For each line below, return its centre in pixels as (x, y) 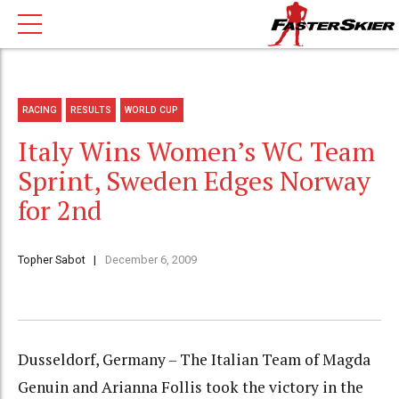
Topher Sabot (52, 260)
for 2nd (60, 211)
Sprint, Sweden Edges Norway (194, 181)
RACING (40, 110)
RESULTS (91, 110)
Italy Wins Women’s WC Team (196, 152)
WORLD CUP (152, 110)
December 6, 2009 (151, 260)
